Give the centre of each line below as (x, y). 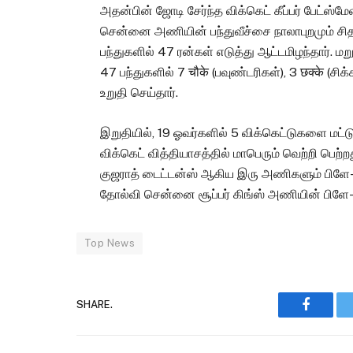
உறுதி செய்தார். (139, 93)
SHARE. (95, 305)
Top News (110, 243)
